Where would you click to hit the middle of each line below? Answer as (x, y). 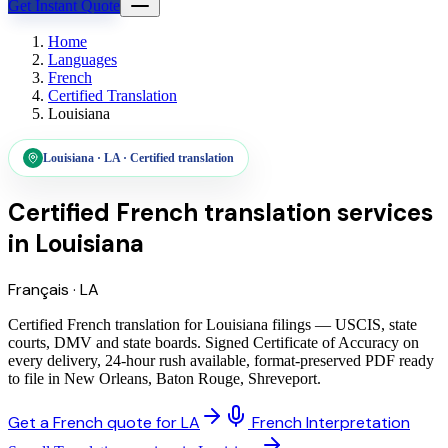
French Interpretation (331, 422)
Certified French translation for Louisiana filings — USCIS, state (212, 324)
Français (38, 289)
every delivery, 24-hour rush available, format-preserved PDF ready (221, 360)
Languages (82, 59)
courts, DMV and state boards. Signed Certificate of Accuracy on (213, 342)
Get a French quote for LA (104, 422)
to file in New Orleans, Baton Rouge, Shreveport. (164, 378)
